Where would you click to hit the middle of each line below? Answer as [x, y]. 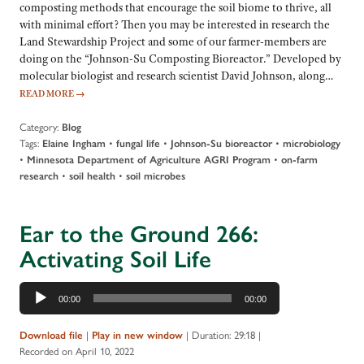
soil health [92, 176]
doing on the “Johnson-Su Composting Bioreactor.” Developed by [180, 58]
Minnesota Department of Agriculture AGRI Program [149, 160]
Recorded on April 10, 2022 [77, 351]
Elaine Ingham [74, 144]
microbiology [312, 144]
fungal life [138, 144]
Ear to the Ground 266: [139, 234]
